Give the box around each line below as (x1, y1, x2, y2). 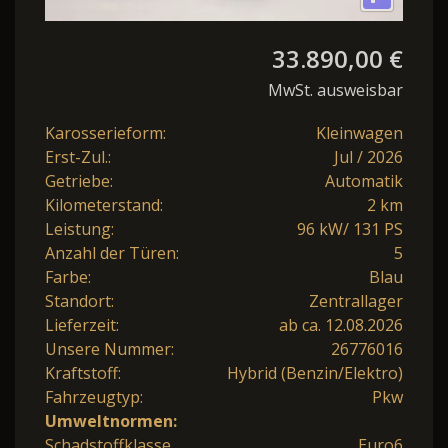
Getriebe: (45, 169, 113, 192)
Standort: (45, 289, 114, 312)
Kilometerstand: (45, 193, 163, 216)
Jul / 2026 (334, 145, 403, 168)
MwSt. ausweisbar (268, 78, 403, 101)
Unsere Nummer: (45, 337, 174, 360)
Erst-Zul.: (45, 145, 111, 168)
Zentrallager (309, 289, 403, 312)
